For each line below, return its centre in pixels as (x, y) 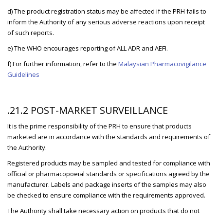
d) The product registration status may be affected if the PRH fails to (107, 11)
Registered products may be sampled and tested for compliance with (109, 163)
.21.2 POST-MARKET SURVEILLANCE (88, 110)
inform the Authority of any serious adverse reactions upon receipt (106, 22)
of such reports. (31, 33)
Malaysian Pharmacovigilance (162, 64)
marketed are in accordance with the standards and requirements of (109, 137)
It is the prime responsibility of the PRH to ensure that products (100, 126)
